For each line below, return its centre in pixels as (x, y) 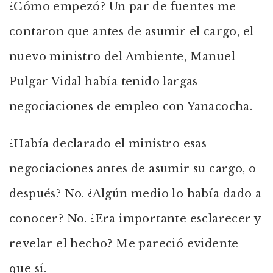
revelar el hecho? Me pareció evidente (124, 244)
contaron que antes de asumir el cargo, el (132, 32)
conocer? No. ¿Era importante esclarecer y (135, 219)
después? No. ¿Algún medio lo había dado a (136, 194)
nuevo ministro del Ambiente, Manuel (122, 57)
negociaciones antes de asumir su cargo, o (133, 169)
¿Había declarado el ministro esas (108, 144)
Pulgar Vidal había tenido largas (104, 82)
